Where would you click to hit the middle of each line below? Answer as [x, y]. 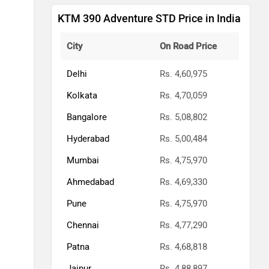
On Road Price [188, 46]
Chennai [83, 225]
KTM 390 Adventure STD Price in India [149, 18]
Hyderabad [88, 138]
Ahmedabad [90, 182]
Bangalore [87, 117]
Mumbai [83, 160]
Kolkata [82, 95]
